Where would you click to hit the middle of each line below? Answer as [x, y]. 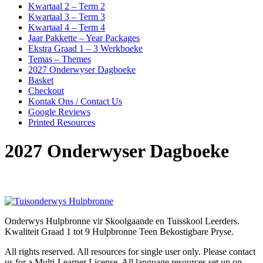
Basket [41, 80]
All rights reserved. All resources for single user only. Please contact [130, 251]
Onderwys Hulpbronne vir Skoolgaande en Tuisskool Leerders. [122, 221]
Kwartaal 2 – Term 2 [67, 6]
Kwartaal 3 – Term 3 [67, 17]
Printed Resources [62, 122]
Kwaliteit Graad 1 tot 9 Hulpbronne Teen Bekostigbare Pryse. [119, 231]
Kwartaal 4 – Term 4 [67, 27]
